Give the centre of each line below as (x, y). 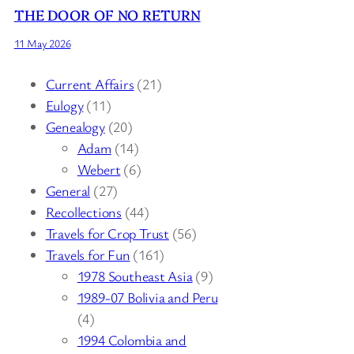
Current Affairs (90, 83)
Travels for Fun (88, 254)
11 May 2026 (42, 43)
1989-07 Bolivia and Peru (147, 297)
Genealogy (75, 126)
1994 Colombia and (132, 339)
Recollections (83, 211)
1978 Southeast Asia (135, 275)
